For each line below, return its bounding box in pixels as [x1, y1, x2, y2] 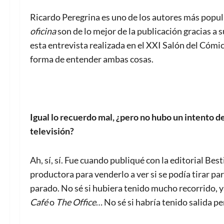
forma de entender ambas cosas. [30, 53, 153, 65]
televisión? [30, 125, 74, 137]
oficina [30, 25, 56, 37]
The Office [56, 196, 96, 208]
